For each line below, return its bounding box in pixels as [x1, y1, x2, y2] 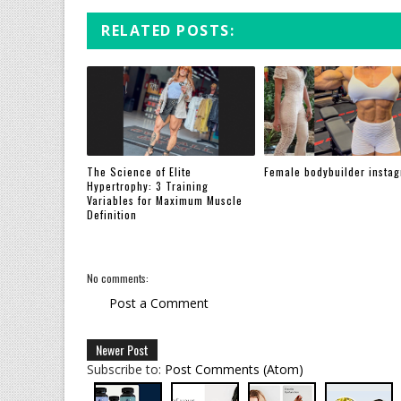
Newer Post [96, 340, 149, 359]
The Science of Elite [87, 163, 192, 179]
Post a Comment [109, 294, 209, 311]
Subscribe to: [87, 361, 165, 378]
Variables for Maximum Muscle [87, 192, 243, 208]
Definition [87, 206, 137, 222]
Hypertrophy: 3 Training [87, 177, 209, 193]
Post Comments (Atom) [165, 361, 303, 378]
